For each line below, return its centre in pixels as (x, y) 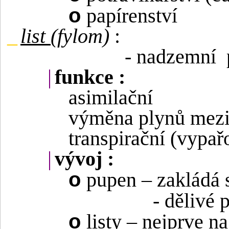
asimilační (111, 98)
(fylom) (80, 37)
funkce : (90, 77)
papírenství (132, 16)
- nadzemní (170, 57)
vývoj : (84, 159)
